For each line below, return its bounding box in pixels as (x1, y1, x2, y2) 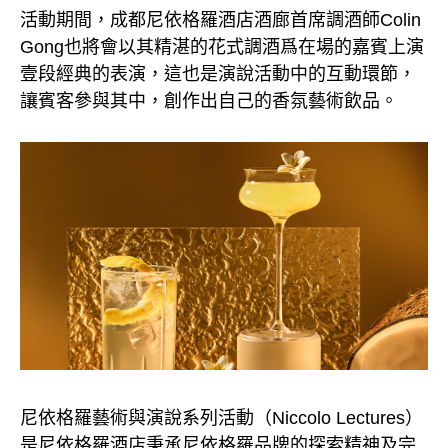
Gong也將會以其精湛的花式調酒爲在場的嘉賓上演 (20, 36, 424, 57)
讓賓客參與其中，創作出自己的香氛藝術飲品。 (20, 90, 398, 111)
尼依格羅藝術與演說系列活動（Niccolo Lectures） (20, 408, 423, 429)
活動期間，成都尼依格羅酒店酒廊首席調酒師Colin (20, 9, 421, 30)
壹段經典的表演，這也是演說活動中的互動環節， (20, 63, 416, 84)
